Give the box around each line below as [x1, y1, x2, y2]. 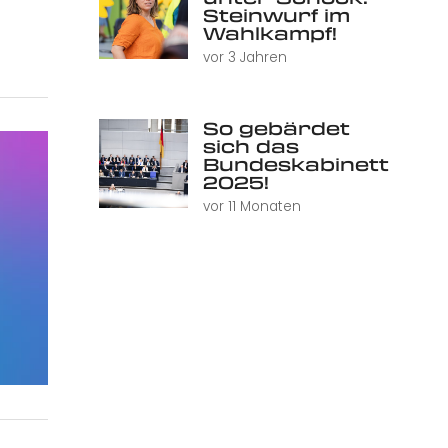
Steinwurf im [202, 3, 350, 28]
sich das [202, 134, 299, 159]
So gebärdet [202, 116, 350, 141]
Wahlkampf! [202, 21, 337, 46]
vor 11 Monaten [202, 197, 301, 217]
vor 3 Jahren [202, 48, 287, 68]
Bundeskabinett [202, 152, 389, 177]
